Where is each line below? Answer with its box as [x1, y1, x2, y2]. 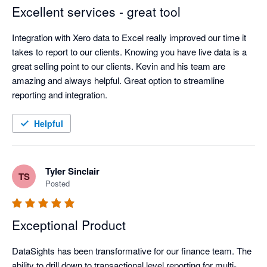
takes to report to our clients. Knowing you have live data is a [12, 45, 247, 58]
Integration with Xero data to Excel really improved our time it [12, 31, 246, 44]
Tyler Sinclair [45, 164, 100, 178]
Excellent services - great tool [12, 2, 181, 21]
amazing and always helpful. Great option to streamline [12, 74, 224, 87]
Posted [45, 178, 70, 190]
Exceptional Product [12, 216, 126, 234]
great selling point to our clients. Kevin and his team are [12, 60, 225, 73]
